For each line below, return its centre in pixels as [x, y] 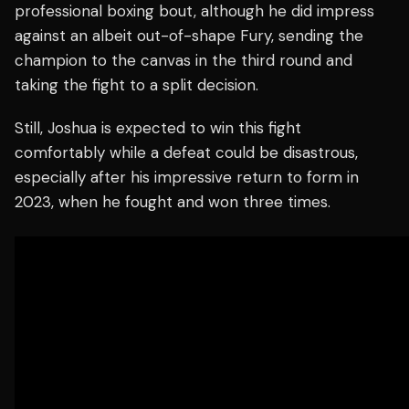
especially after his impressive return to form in [187, 178]
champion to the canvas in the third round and [184, 61]
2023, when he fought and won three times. [173, 202]
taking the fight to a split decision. [136, 85]
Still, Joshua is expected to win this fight [158, 128]
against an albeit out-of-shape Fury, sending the [189, 36]
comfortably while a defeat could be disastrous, [186, 153]
